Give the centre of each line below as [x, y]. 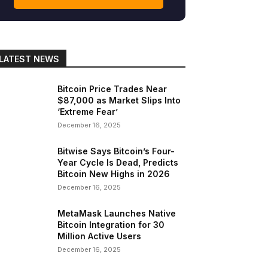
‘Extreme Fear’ [88, 112]
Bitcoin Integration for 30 [111, 225]
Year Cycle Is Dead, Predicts [118, 163]
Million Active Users [100, 236]
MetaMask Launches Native [117, 214]
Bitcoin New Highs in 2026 [114, 174]
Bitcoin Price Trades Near [112, 89]
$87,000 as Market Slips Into [119, 100]
